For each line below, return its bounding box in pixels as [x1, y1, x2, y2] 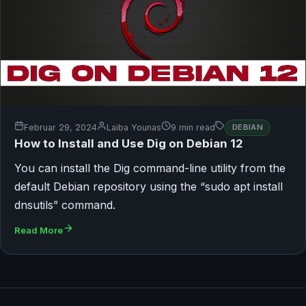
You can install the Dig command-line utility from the [14, 161, 286, 175]
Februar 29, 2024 [24, 122, 97, 133]
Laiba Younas [107, 122, 161, 133]
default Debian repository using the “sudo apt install [14, 179, 283, 193]
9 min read [171, 122, 215, 133]
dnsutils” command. [14, 197, 115, 212]
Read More [14, 224, 63, 236]
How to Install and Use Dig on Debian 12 [14, 136, 243, 150]
